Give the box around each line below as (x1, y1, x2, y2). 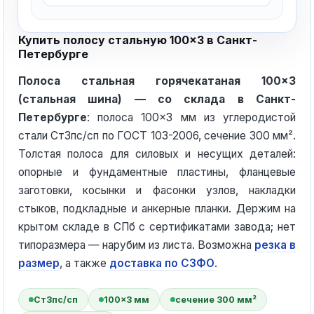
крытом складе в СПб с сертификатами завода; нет (18, 220, 296, 233)
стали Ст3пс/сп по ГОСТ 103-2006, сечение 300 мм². (18, 129, 296, 142)
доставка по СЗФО (109, 257, 214, 270)
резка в (254, 238, 296, 252)
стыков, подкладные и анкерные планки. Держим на (18, 202, 296, 215)
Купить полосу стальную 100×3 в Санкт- (18, 33, 257, 47)
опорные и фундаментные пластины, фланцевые (18, 165, 296, 179)
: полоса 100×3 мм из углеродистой (87, 111, 296, 124)
